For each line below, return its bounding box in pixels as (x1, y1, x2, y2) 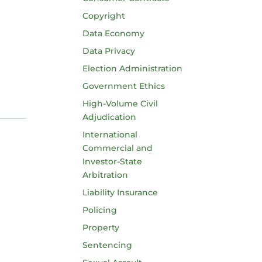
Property (82, 222, 119, 233)
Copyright (82, 11, 125, 21)
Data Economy (82, 28, 144, 39)
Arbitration (82, 170, 128, 180)
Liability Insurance (82, 187, 158, 198)
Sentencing (82, 240, 132, 250)
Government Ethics (82, 81, 165, 91)
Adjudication (82, 112, 136, 122)
